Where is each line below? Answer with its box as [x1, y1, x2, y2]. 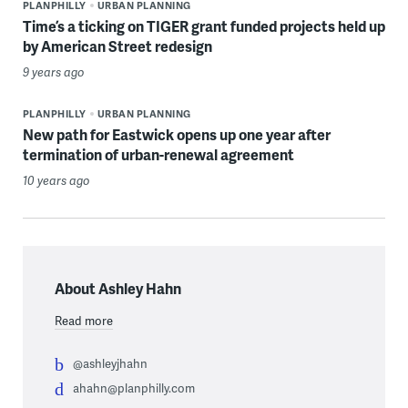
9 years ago [22, 63, 85, 80]
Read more [54, 311, 113, 329]
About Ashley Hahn [54, 277, 181, 299]
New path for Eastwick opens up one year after [22, 123, 331, 145]
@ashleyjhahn [72, 354, 148, 372]
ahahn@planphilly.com [72, 379, 195, 396]
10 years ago [22, 171, 90, 189]
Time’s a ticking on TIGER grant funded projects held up [22, 15, 385, 36]
